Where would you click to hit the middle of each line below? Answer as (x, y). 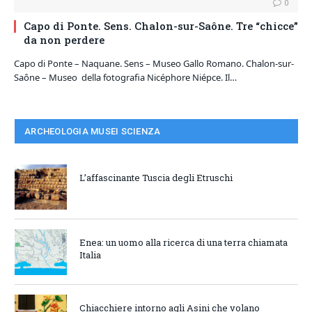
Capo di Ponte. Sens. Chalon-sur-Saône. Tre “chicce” (161, 26)
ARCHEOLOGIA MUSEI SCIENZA (93, 132)
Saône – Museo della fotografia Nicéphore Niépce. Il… (125, 78)
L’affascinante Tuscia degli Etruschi (156, 178)
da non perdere (64, 40)
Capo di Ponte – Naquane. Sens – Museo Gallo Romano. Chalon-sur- (154, 64)
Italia (90, 255)
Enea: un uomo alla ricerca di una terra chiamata (184, 243)
